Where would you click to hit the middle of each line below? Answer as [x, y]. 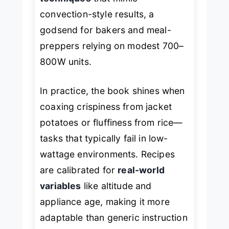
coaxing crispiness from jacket [106, 106]
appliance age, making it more [105, 201]
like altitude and [116, 186]
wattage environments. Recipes [107, 154]
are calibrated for [79, 170]
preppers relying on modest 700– [112, 45]
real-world [141, 170]
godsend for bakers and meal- [106, 30]
